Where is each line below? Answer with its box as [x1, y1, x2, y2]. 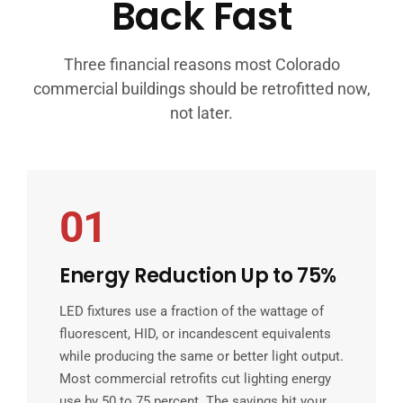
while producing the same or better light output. [58, 347, 344, 364]
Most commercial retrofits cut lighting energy [58, 370, 331, 387]
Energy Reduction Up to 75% [58, 261, 337, 290]
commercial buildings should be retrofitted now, [32, 78, 371, 98]
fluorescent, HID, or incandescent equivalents [58, 325, 331, 342]
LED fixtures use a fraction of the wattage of [58, 302, 324, 319]
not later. [170, 103, 233, 122]
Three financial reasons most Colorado [63, 54, 340, 74]
